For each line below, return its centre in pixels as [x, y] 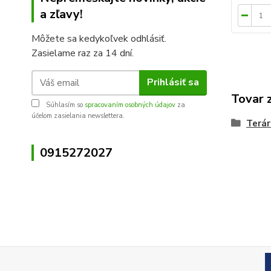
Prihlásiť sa [173, 83]
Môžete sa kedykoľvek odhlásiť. [99, 38]
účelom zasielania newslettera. [78, 116]
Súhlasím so [64, 105]
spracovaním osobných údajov [130, 105]
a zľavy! [61, 14]
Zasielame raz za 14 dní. [83, 53]
